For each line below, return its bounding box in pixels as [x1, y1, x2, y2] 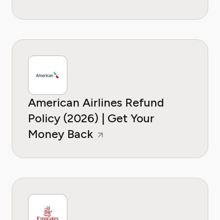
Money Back [28, 127, 96, 141]
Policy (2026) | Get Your [28, 111, 154, 125]
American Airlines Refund [28, 95, 164, 110]
